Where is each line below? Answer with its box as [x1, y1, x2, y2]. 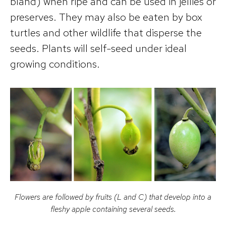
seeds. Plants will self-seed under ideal [10, 41, 187, 55]
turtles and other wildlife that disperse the [10, 26, 202, 40]
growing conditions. [10, 57, 100, 71]
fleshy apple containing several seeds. [50, 204, 176, 215]
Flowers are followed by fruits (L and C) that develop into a [15, 192, 211, 203]
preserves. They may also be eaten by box [10, 10, 202, 24]
